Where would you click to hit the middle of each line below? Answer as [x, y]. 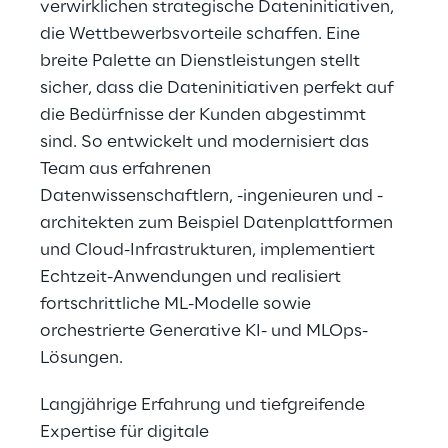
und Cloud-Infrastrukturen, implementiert [209, 250]
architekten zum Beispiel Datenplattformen [218, 223]
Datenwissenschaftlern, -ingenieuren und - [211, 196]
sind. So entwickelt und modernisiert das [206, 142]
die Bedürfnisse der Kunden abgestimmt [205, 115]
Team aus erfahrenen [127, 169]
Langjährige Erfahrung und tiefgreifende [204, 405]
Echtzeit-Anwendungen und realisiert [192, 277]
